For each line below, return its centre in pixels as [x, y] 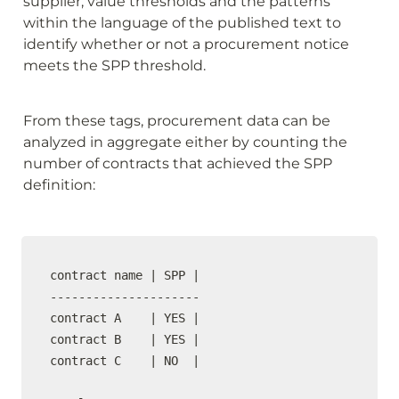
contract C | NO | [125, 361]
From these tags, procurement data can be [177, 121]
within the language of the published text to [182, 23]
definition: [59, 185]
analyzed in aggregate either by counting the [185, 142]
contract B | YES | [132, 339]
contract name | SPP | [128, 275]
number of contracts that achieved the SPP [178, 163]
